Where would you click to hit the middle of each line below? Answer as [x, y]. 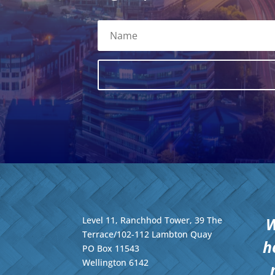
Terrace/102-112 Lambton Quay [147, 234]
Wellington [105, 262]
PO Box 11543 [111, 248]
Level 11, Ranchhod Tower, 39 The [153, 220]
